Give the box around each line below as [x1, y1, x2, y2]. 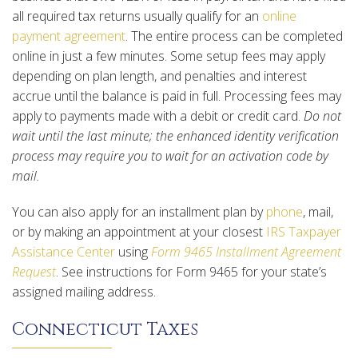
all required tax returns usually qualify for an [12, 7, 262, 26]
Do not [304, 107, 341, 125]
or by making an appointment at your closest [12, 223, 266, 241]
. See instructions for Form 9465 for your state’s [56, 263, 327, 281]
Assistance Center [12, 243, 115, 261]
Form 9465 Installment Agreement [151, 243, 341, 261]
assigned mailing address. [12, 283, 156, 301]
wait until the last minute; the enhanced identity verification [12, 127, 339, 145]
